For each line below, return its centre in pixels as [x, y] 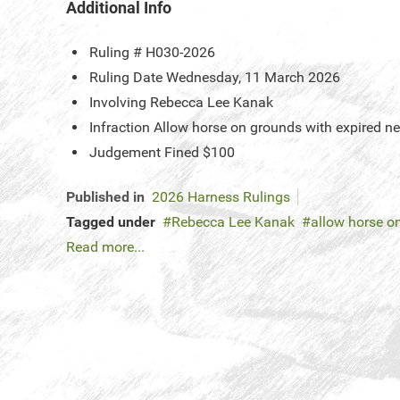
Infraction [120, 128]
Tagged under [111, 222]
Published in [105, 197]
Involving [118, 103]
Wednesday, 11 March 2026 [253, 78]
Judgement [125, 153]
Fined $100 [200, 153]
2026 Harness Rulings [221, 197]
